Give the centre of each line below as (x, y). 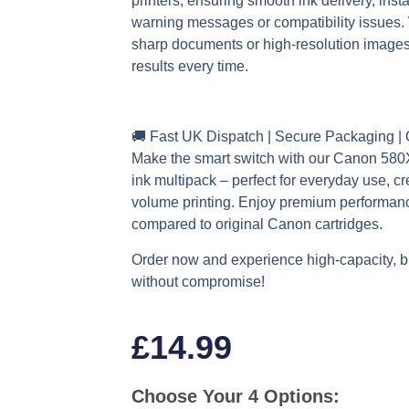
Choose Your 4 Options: (236, 396)
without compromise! (199, 281)
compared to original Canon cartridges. (257, 225)
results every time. (190, 67)
